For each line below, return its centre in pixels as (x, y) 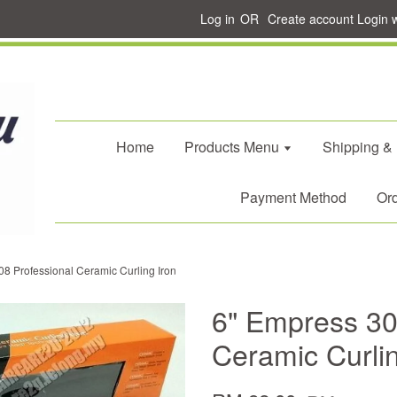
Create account (311, 19)
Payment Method (293, 197)
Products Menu (233, 147)
